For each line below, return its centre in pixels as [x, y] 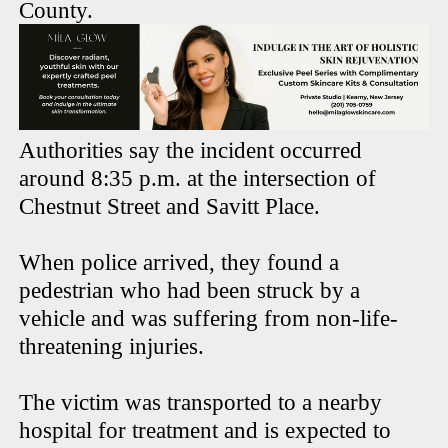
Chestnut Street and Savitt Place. [173, 206]
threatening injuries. [112, 346]
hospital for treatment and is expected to [205, 430]
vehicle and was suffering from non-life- [209, 318]
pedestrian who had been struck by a [190, 290]
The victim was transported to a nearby [201, 402]
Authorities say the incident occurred [191, 150]
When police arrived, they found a [179, 262]
